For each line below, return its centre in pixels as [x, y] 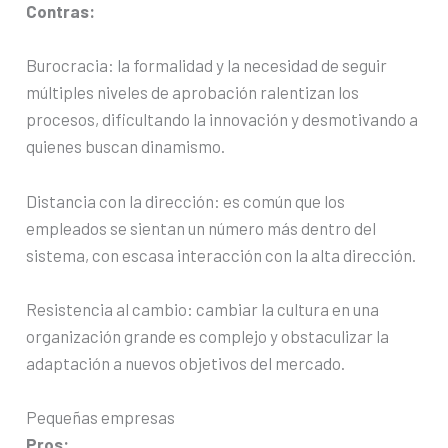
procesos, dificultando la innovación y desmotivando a [222, 119]
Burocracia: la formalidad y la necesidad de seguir [207, 65]
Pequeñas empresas [101, 417]
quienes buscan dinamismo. [126, 146]
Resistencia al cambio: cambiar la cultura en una [203, 308]
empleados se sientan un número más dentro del [201, 227]
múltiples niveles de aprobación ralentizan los [193, 92]
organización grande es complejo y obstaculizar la [208, 335]
